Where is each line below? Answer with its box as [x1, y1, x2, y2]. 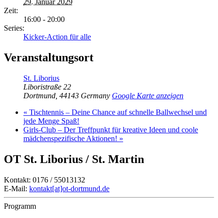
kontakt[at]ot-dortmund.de [29, 184, 109, 193]
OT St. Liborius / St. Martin [4, 152, 144, 165]
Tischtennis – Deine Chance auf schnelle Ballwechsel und [27, 108, 207, 117]
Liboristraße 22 [23, 83, 71, 91]
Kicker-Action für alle [23, 33, 91, 41]
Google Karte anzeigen [112, 91, 183, 100]
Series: [4, 24, 24, 33]
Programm [4, 201, 36, 210]
